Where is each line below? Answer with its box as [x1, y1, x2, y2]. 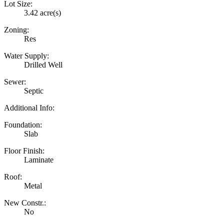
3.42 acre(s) [24, 8, 61, 17]
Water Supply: [4, 51, 49, 60]
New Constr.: [4, 198, 46, 207]
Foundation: [4, 120, 42, 129]
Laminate [24, 155, 53, 164]
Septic [24, 86, 43, 95]
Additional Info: [4, 103, 54, 112]
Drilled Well [24, 60, 62, 69]
